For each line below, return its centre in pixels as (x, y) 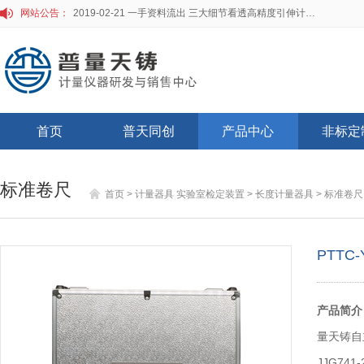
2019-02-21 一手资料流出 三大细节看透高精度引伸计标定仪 (310, 13)
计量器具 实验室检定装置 (190, 194)
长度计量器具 (284, 194)
